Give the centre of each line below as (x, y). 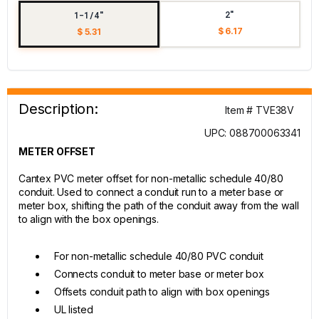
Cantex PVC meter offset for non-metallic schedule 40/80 (151, 178)
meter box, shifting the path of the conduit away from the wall (159, 205)
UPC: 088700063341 (252, 133)
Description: (58, 109)
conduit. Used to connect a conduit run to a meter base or (151, 192)
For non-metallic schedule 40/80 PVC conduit (159, 256)
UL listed (74, 309)
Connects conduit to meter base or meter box (159, 274)
